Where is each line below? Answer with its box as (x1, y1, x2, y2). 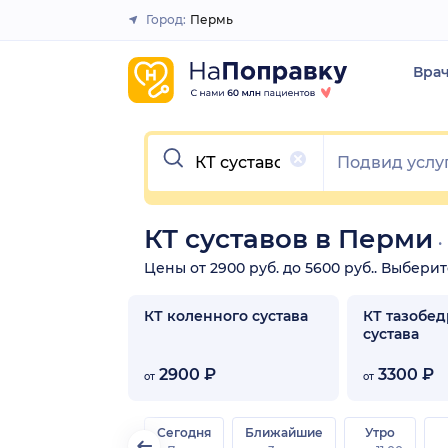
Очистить (147, 132, 227, 152)
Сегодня (157, 424, 211, 440)
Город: (146, 12, 186, 27)
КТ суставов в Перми (144, 222, 433, 255)
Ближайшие (245, 424, 323, 440)
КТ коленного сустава (144, 306, 308, 325)
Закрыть (185, 19, 248, 37)
